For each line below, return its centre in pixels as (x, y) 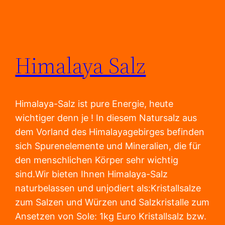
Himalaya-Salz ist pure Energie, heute (94, 104)
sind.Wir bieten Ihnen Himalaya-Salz (92, 174)
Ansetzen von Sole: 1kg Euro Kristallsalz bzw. (111, 216)
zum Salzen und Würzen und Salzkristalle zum (113, 202)
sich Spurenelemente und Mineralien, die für (108, 146)
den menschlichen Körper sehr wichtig (97, 160)
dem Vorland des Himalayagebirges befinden (110, 132)
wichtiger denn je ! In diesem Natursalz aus (106, 118)
